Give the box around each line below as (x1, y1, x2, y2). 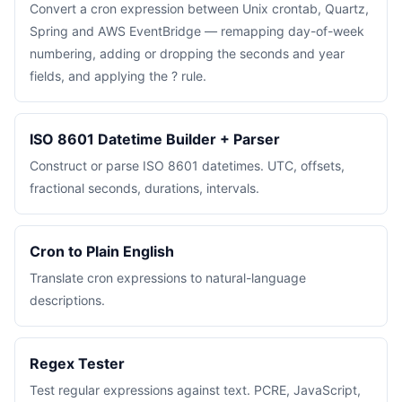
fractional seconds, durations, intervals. (30, 180, 259, 196)
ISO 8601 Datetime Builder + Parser (30, 130, 280, 148)
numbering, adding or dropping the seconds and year (30, 46, 345, 61)
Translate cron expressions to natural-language (30, 270, 306, 285)
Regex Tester (30, 354, 125, 372)
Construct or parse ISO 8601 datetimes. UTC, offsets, (30, 158, 345, 173)
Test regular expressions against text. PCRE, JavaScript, (30, 382, 361, 398)
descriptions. (30, 293, 105, 308)
